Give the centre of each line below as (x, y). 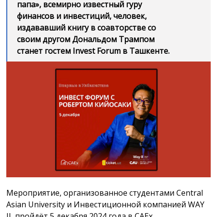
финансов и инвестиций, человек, (82, 16)
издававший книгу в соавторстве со (87, 28)
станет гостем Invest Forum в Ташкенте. (93, 51)
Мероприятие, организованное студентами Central (105, 193)
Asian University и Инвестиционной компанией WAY (106, 204)
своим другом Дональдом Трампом (86, 39)
